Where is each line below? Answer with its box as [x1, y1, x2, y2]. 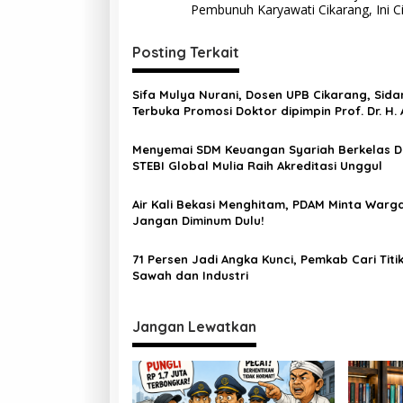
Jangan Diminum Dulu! [132, 212, 264, 228]
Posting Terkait [132, 42, 239, 61]
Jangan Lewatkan [132, 317, 256, 336]
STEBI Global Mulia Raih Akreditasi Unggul [132, 157, 382, 173]
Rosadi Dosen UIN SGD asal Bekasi [132, 119, 338, 134]
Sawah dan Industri [132, 267, 248, 282]
